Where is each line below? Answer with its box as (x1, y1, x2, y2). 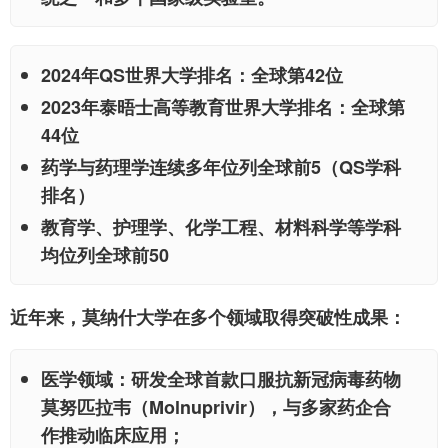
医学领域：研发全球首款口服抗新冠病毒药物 (41, 366, 401, 393)
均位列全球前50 (41, 242, 169, 269)
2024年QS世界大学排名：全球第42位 (41, 62, 343, 89)
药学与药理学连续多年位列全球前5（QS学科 (41, 154, 401, 181)
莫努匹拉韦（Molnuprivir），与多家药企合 (41, 394, 391, 421)
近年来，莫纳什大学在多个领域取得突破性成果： (10, 304, 406, 331)
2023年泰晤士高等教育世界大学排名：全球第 (41, 94, 405, 121)
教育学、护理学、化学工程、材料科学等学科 (41, 214, 401, 241)
